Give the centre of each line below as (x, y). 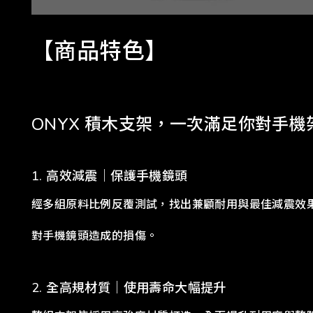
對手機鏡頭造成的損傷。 (95, 236)
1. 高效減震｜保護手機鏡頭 (110, 176)
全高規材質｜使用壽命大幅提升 (136, 287)
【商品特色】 (100, 51)
